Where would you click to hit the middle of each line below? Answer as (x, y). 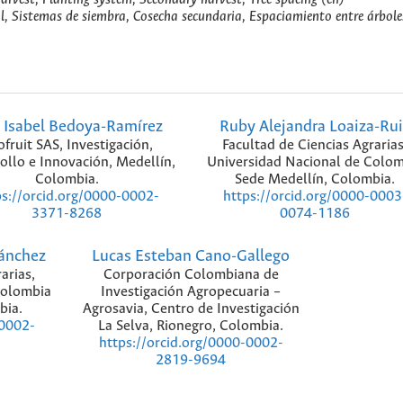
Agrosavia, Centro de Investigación (191, 309)
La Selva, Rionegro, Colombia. (191, 326)
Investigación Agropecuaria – (191, 291)
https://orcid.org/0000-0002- (191, 343)
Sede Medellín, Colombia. (315, 180)
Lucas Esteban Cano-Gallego (191, 256)
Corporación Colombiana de (191, 274)
